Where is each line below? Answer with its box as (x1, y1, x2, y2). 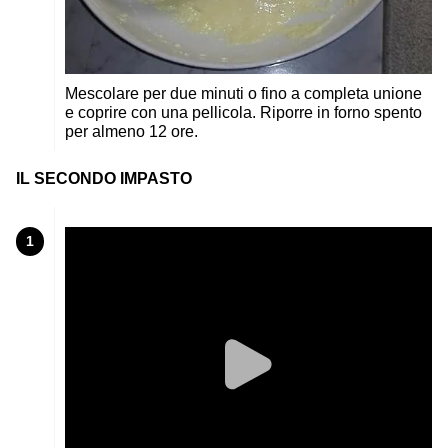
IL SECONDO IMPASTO (16, 169, 192, 187)
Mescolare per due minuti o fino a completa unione (65, 84, 422, 102)
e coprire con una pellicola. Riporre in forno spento (65, 103, 422, 121)
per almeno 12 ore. (65, 122, 198, 140)
